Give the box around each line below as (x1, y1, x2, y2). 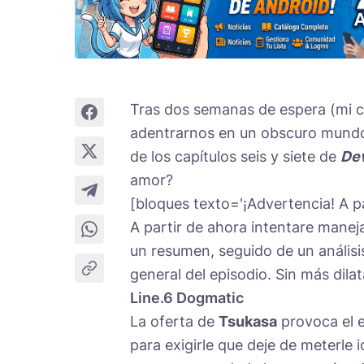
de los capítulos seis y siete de (130, 147, 340, 165)
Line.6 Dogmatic (130, 288, 244, 306)
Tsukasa (219, 312, 277, 330)
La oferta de (130, 312, 219, 330)
